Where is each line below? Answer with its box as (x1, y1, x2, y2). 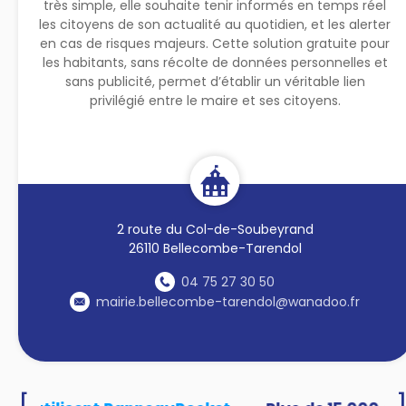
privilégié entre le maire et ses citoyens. (89, 91, 341, 110)
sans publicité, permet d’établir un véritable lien (64, 72, 365, 91)
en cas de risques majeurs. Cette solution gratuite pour (40, 34, 391, 53)
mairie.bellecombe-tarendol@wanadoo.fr (96, 292, 361, 311)
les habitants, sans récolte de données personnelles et (42, 53, 388, 72)
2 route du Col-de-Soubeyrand (116, 219, 314, 238)
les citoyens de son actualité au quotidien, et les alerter (39, 14, 391, 34)
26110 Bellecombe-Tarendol (128, 238, 302, 257)
